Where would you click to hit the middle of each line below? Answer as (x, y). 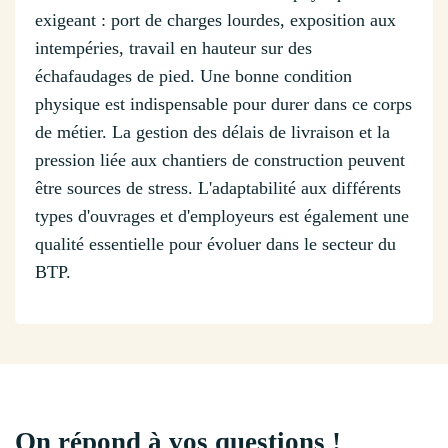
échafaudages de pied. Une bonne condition (193, 76)
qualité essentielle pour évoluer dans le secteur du (215, 244)
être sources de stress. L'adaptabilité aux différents (218, 188)
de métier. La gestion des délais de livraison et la (212, 132)
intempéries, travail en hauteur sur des (173, 48)
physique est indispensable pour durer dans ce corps (223, 104)
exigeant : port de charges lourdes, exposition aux (215, 20)
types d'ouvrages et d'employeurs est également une (222, 216)
